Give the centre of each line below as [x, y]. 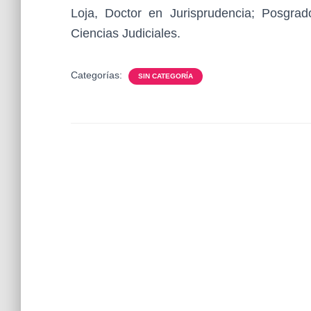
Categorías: [98, 75]
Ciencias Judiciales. [126, 33]
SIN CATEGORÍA [166, 76]
